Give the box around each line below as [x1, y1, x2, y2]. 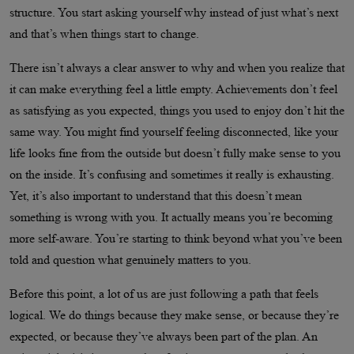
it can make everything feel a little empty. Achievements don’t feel [9, 82, 337, 96]
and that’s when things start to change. [9, 27, 199, 40]
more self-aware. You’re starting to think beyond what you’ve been [9, 232, 342, 245]
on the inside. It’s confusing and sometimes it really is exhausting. [9, 168, 334, 181]
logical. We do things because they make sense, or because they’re [9, 308, 339, 322]
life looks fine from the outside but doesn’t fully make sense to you [9, 146, 341, 160]
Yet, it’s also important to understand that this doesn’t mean [9, 189, 302, 202]
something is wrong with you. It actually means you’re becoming [9, 210, 333, 224]
